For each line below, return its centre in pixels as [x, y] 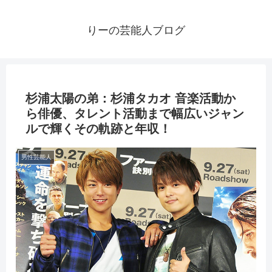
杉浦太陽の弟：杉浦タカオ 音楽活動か [131, 99]
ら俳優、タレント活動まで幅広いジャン [135, 114]
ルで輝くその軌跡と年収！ [98, 129]
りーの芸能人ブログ [136, 31]
